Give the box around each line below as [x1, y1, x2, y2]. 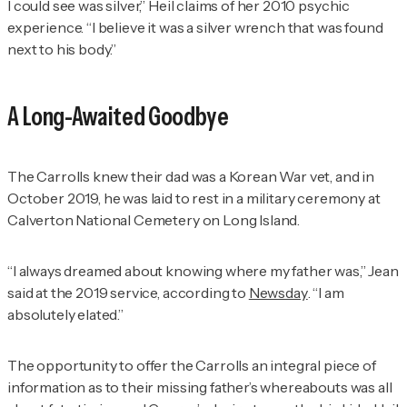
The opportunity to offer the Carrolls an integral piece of [7, 355, 376, 374]
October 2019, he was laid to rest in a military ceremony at [7, 188, 381, 207]
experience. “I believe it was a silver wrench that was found [7, 18, 383, 37]
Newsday [248, 283, 308, 302]
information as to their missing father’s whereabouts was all [7, 377, 392, 396]
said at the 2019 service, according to [7, 283, 249, 302]
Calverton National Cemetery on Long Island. [7, 210, 301, 229]
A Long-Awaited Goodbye [7, 101, 229, 133]
